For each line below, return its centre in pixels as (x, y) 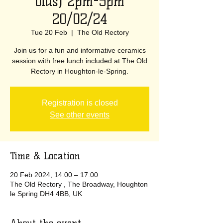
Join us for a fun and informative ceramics (80, 50)
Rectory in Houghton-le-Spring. (80, 71)
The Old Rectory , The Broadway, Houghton (79, 184)
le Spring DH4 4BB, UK (46, 194)
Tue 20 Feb (49, 32)
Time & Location (45, 156)
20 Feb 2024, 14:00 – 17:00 (54, 175)
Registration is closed (80, 103)
